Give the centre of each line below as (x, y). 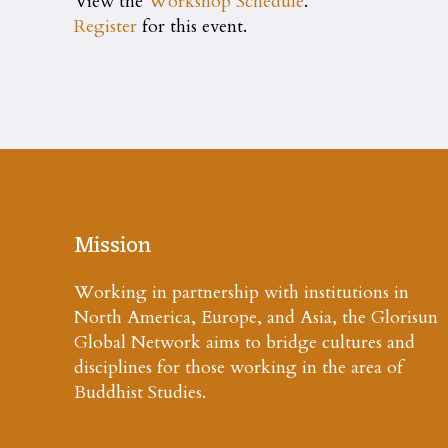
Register (106, 26)
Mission (112, 246)
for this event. (192, 26)
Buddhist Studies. (140, 392)
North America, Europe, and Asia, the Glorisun (256, 317)
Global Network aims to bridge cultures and (244, 342)
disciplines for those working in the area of (238, 367)
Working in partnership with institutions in (241, 292)
